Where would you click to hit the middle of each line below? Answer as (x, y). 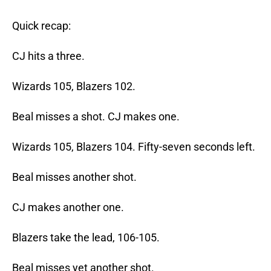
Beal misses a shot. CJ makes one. (96, 117)
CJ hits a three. (48, 56)
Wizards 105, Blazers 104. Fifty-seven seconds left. (134, 147)
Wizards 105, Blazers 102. (74, 87)
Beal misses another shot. (74, 177)
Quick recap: (41, 26)
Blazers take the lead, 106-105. (86, 238)
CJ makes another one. (68, 207)
